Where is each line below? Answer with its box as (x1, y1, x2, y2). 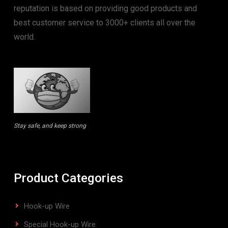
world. (13, 32, 37, 42)
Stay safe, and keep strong (13, 122, 86, 129)
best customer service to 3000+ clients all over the (13, 17, 195, 27)
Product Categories (13, 170, 123, 185)
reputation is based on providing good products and (13, 3, 197, 13)
